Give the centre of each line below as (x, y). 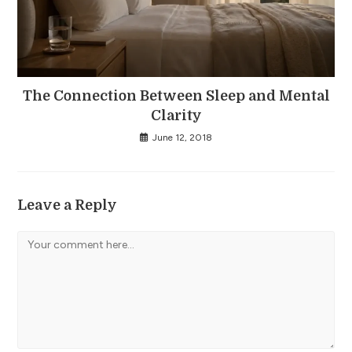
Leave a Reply (68, 205)
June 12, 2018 (182, 138)
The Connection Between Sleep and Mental (176, 96)
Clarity (176, 116)
